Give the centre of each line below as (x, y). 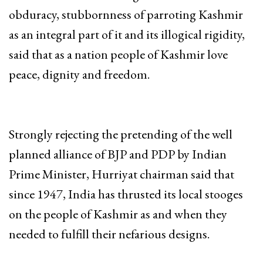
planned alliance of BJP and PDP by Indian (118, 154)
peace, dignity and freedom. (79, 74)
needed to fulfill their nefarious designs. (109, 234)
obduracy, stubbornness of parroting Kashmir (126, 14)
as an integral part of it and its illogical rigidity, (127, 34)
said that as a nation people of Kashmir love (118, 54)
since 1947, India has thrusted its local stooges (126, 194)
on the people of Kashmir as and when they (118, 214)
